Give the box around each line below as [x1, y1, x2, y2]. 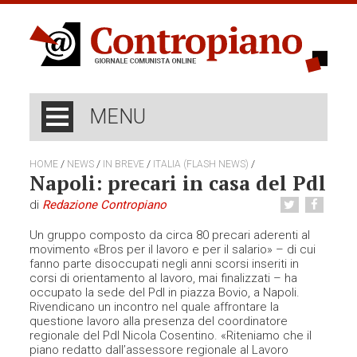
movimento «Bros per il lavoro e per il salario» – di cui [29, 242, 316, 257]
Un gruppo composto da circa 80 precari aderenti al [29, 228, 311, 243]
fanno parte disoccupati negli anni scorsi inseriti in [29, 257, 300, 272]
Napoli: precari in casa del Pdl [29, 170, 327, 197]
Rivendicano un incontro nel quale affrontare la [29, 300, 280, 315]
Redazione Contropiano [42, 198, 167, 213]
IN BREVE [103, 159, 145, 171]
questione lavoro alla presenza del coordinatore [29, 314, 288, 329]
